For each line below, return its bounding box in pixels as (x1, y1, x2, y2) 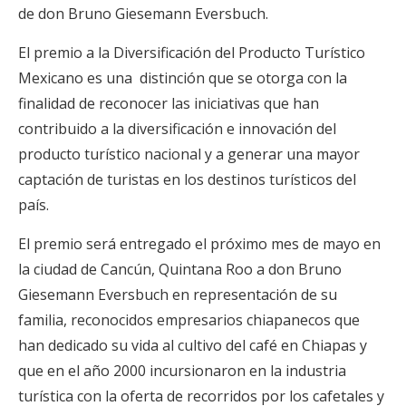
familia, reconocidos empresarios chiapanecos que (18, 310, 360, 331)
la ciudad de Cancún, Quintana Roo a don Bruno (18, 259, 342, 280)
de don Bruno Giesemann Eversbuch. (18, 4, 268, 24)
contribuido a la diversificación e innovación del (18, 119, 336, 140)
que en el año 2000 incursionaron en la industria (18, 361, 346, 382)
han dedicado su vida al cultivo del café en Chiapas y (18, 335, 367, 356)
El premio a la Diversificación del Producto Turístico (18, 43, 365, 63)
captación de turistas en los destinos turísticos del (18, 169, 356, 190)
